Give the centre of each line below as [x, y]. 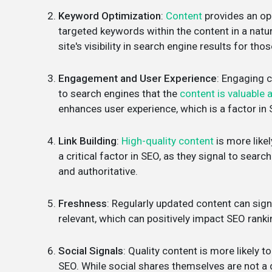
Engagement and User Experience [138, 78]
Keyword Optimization [110, 16]
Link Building [87, 141]
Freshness [83, 203]
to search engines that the [119, 93]
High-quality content [168, 141]
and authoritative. [98, 171]
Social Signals [91, 251]
